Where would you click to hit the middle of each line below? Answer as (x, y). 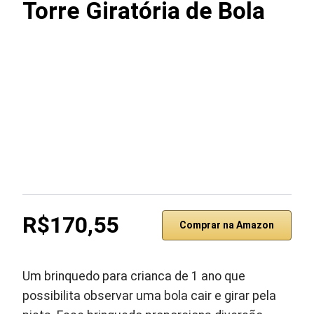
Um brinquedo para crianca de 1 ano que (134, 276)
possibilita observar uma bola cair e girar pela (150, 296)
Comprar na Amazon (226, 225)
